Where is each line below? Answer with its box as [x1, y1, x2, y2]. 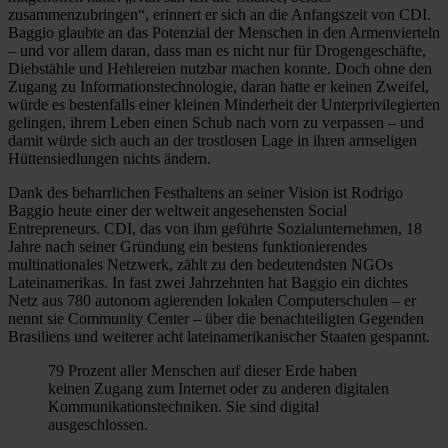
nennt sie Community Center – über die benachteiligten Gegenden [8, 309, 424, 327]
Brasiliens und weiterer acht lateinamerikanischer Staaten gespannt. [8, 327, 430, 345]
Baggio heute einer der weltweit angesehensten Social [8, 201, 347, 219]
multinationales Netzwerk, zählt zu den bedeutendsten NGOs [8, 255, 393, 273]
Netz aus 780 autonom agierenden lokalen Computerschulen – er [8, 291, 416, 309]
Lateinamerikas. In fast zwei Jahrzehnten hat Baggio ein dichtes [8, 273, 408, 291]
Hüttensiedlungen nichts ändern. [8, 149, 211, 167]
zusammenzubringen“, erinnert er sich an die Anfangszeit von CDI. [8, 5, 431, 23]
